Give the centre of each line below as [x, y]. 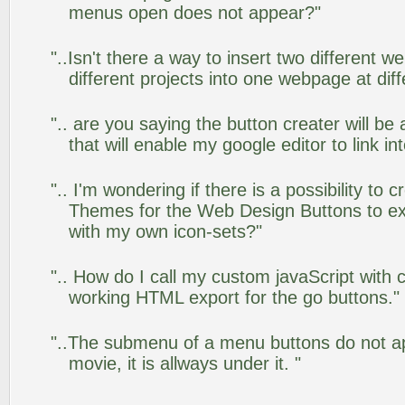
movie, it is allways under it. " [185, 363]
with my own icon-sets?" [165, 231]
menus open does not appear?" [195, 13]
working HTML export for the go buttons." [234, 297]
